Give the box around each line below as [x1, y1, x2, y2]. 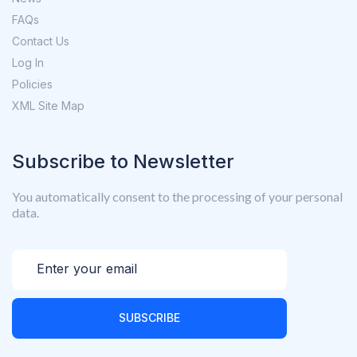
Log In [12, 56, 44, 69]
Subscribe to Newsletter [12, 150, 234, 173]
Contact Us [12, 34, 69, 48]
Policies [12, 77, 53, 91]
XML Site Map [12, 99, 84, 112]
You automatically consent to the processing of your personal [12, 189, 343, 204]
